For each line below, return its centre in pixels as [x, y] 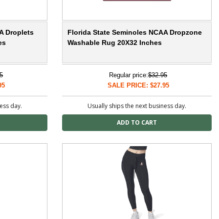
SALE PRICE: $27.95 [138, 86]
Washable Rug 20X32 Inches [115, 43]
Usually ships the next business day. [137, 106]
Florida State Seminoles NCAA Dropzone [135, 33]
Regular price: [129, 75]
